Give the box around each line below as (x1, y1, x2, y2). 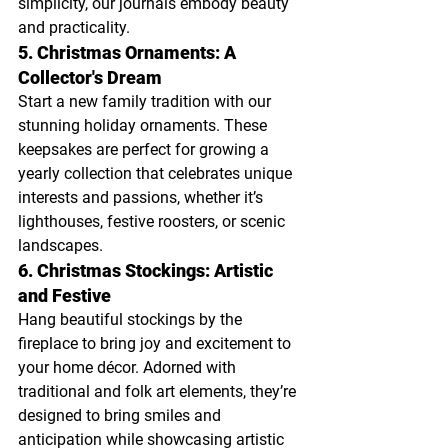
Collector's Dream (18, 67, 162, 89)
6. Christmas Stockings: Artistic (18, 260, 277, 282)
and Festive (18, 285, 111, 307)
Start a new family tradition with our (18, 92, 275, 112)
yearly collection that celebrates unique (18, 164, 296, 184)
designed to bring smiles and (18, 406, 225, 426)
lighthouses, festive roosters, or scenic (18, 212, 289, 232)
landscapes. (18, 236, 103, 256)
